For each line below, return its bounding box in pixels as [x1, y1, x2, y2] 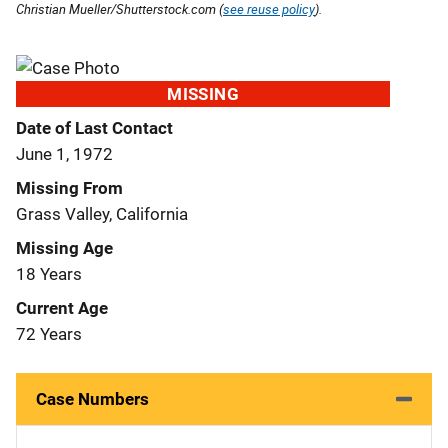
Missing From [16, 177, 123, 198]
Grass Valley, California [16, 203, 188, 224]
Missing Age [16, 237, 113, 258]
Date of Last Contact [16, 117, 173, 138]
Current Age [16, 297, 108, 318]
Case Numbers [36, 388, 149, 409]
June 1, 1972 [16, 143, 113, 164]
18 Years [16, 263, 82, 284]
